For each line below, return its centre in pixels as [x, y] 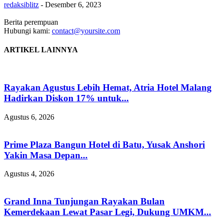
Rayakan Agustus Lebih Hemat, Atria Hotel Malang [108, 88]
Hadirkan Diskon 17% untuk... [66, 98]
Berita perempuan [31, 22]
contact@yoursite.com [86, 31]
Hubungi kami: [28, 31]
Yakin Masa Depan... [46, 155]
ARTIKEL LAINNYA [41, 50]
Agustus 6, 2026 [29, 117]
